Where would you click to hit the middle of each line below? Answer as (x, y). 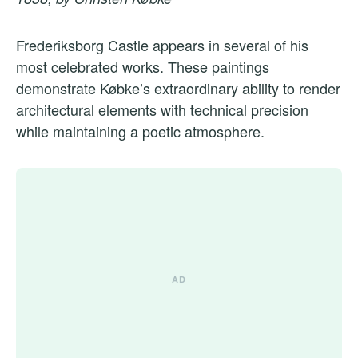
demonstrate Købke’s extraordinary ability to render (178, 88)
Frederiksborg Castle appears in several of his (162, 44)
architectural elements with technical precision (162, 109)
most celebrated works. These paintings (143, 66)
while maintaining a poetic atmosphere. (140, 131)
